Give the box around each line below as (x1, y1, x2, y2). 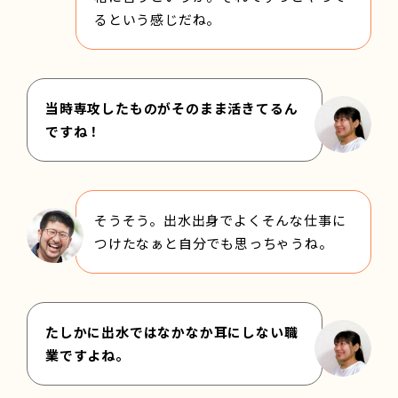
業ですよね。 (45, 345, 130, 364)
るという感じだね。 (94, 9, 221, 28)
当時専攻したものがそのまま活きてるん (45, 98, 298, 117)
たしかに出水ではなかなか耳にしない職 (45, 322, 298, 341)
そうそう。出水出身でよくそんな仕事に (94, 210, 346, 229)
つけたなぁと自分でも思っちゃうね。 (94, 233, 333, 252)
